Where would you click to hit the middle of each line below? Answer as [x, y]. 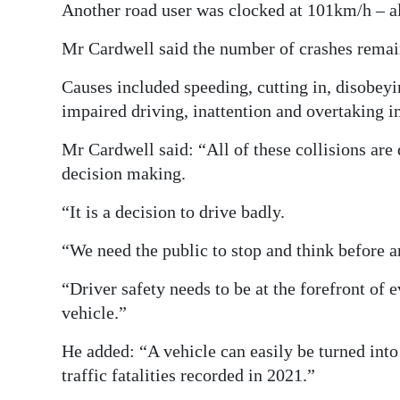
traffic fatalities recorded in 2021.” [188, 375]
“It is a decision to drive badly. [173, 211]
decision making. [124, 173]
